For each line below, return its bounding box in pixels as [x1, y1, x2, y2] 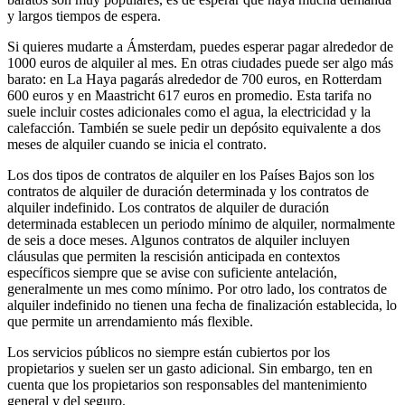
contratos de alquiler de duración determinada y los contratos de [7, 184, 369, 200]
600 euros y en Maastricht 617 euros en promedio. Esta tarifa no [7, 88, 372, 104]
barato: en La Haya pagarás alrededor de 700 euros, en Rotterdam [7, 71, 381, 88]
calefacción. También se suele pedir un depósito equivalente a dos [7, 120, 381, 137]
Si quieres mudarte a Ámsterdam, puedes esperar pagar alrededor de [7, 39, 393, 55]
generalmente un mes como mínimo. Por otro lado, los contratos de [7, 281, 387, 297]
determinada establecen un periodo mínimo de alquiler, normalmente [7, 216, 395, 232]
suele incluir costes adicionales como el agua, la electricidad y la [7, 104, 371, 120]
